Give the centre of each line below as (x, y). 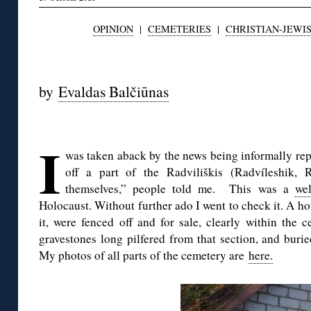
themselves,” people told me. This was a (180, 189)
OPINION (113, 29)
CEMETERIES (179, 29)
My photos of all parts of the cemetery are (144, 255)
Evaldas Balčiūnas (114, 92)
